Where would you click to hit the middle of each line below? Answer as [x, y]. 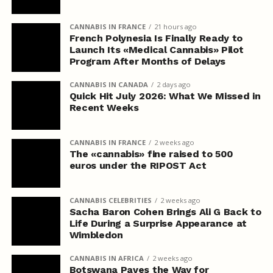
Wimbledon [96, 235]
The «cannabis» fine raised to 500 [151, 154]
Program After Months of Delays [147, 61]
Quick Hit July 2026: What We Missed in [165, 96]
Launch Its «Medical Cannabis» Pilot [156, 49]
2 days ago [173, 84]
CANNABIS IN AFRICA [106, 258]
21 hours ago [175, 26]
